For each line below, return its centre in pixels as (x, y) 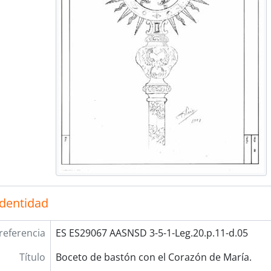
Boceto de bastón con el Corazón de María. (153, 257)
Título (32, 257)
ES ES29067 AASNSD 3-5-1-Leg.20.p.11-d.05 (152, 233)
